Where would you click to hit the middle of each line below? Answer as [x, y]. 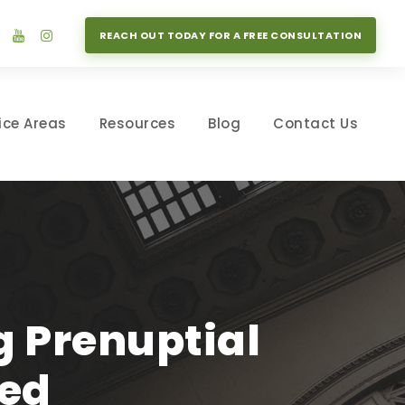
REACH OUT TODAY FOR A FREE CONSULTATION [230, 35]
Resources [137, 123]
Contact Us [316, 123]
